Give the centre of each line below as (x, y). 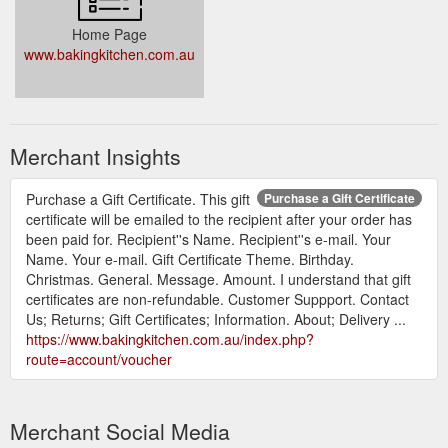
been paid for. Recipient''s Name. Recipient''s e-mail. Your (208, 238)
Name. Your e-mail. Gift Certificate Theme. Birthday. (190, 258)
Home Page (109, 33)
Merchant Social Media (120, 430)
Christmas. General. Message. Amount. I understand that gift (218, 278)
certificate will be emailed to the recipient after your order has (219, 218)
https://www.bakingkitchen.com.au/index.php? (170, 338)
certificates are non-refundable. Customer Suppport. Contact (217, 298)
